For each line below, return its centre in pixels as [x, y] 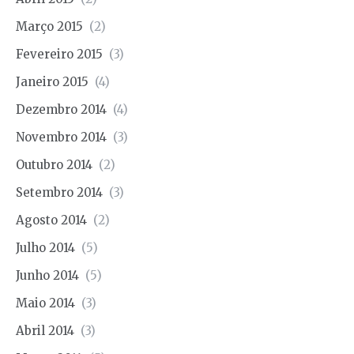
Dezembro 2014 [61, 109]
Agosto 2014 [51, 220]
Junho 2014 [47, 275]
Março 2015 [49, 26]
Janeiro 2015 [52, 81]
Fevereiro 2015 [59, 54]
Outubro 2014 [54, 164]
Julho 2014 [45, 247]
